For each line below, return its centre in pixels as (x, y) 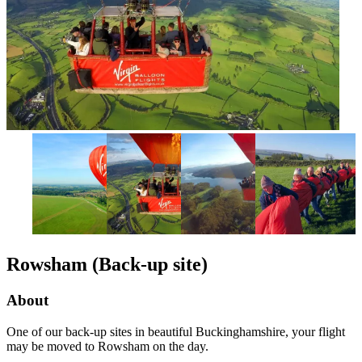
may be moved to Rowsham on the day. (107, 346)
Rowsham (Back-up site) (107, 265)
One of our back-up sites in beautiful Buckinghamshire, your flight (176, 331)
